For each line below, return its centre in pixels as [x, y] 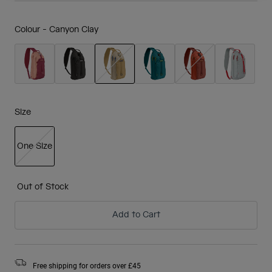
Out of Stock [43, 187]
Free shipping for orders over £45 [87, 266]
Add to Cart [136, 215]
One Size [35, 146]
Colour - [32, 30]
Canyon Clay [74, 30]
